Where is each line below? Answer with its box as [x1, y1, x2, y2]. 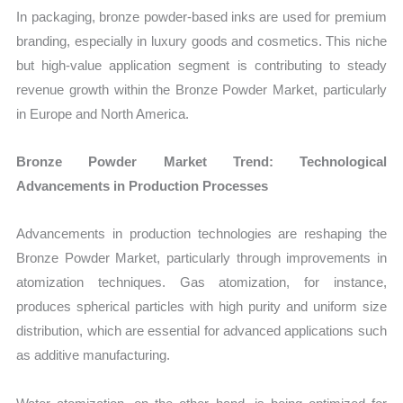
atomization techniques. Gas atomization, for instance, [16, 274, 387, 291]
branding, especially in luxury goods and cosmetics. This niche [16, 32, 387, 49]
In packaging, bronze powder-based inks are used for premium [16, 8, 387, 24]
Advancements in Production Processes [16, 178, 269, 194]
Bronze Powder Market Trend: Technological [16, 154, 387, 170]
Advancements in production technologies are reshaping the [16, 226, 387, 242]
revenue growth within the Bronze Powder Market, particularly [16, 81, 387, 97]
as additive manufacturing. [16, 347, 171, 363]
